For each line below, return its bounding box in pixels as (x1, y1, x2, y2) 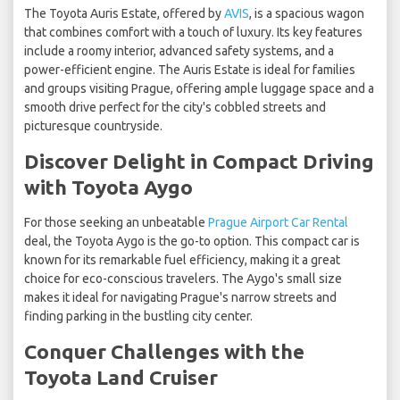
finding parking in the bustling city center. (24, 309, 253, 324)
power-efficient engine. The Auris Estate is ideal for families (24, 62, 355, 78)
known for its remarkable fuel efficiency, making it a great (24, 253, 340, 268)
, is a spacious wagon (249, 6, 364, 21)
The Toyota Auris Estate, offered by (24, 6, 224, 21)
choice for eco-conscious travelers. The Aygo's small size (24, 271, 342, 287)
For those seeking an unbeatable (24, 215, 208, 230)
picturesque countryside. (24, 119, 162, 134)
